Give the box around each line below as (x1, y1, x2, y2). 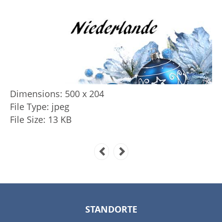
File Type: (10, 101, 49, 113)
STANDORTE (85, 203, 137, 216)
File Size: (10, 113, 46, 126)
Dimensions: (10, 88, 62, 100)
